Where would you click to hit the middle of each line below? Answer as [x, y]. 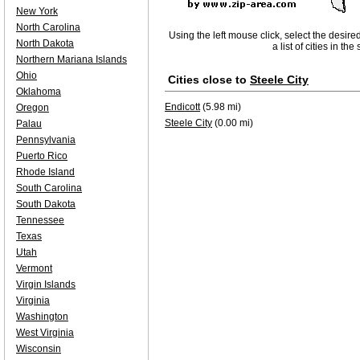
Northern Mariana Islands [72, 59]
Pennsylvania [46, 140]
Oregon [33, 108]
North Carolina [48, 27]
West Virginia [45, 333]
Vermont [34, 268]
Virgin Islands [46, 284]
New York [37, 11]
